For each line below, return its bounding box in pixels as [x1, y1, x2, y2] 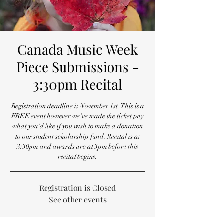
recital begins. [58, 153, 97, 161]
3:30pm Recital [33, 75, 122, 93]
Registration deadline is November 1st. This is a [11, 102, 144, 110]
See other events [48, 194, 107, 204]
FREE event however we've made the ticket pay [11, 112, 144, 120]
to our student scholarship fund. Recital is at [15, 132, 140, 140]
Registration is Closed [39, 183, 116, 193]
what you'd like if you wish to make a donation [12, 122, 143, 130]
